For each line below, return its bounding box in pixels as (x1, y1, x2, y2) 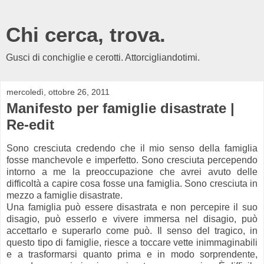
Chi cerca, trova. (6, 24, 166, 46)
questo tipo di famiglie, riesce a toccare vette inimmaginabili (6, 237, 258, 247)
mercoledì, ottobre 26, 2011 (6, 87, 110, 97)
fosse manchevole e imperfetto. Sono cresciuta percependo (6, 154, 258, 165)
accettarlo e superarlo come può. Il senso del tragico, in (6, 225, 258, 236)
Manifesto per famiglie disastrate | (6, 100, 235, 116)
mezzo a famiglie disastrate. (6, 190, 123, 200)
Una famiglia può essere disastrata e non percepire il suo (6, 202, 258, 212)
